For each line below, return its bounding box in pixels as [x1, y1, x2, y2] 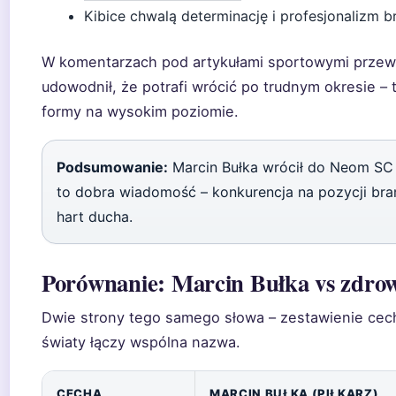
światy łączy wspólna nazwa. [42, 333, 240, 351]
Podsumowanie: [57, 158, 168, 176]
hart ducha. [57, 208, 133, 225]
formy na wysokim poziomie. [42, 103, 239, 120]
